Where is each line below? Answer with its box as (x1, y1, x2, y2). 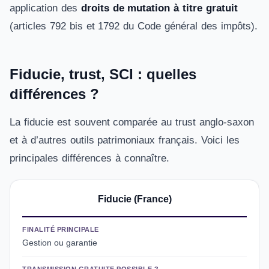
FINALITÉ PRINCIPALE (22, 226, 99, 233)
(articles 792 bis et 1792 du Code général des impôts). (10, 20, 258, 32)
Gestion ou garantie (22, 238, 97, 247)
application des (10, 2, 81, 14)
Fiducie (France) (97, 194, 172, 204)
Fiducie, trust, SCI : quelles (10, 66, 196, 82)
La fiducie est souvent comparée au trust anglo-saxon (10, 116, 254, 128)
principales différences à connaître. (10, 153, 169, 164)
